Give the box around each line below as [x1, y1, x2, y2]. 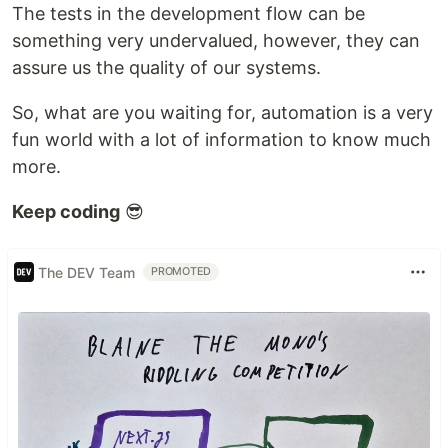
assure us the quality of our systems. [12, 57, 321, 79]
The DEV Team [38, 263, 135, 281]
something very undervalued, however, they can [12, 30, 420, 52]
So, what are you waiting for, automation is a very [12, 102, 433, 124]
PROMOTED [151, 265, 212, 279]
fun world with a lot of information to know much [12, 129, 431, 151]
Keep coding [12, 201, 120, 223]
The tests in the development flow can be [12, 3, 365, 25]
